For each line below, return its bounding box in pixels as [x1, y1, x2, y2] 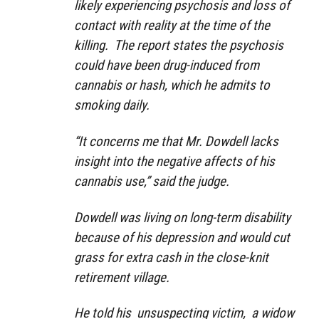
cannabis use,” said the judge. [74, 172, 229, 189]
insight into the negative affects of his [74, 152, 275, 169]
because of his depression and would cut [74, 229, 290, 246]
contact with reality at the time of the [74, 16, 270, 33]
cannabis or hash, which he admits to [74, 76, 270, 93]
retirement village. [74, 268, 169, 286]
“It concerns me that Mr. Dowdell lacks [74, 132, 278, 150]
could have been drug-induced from [74, 56, 259, 73]
